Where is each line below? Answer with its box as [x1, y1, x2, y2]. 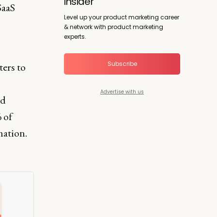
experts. [64, 32, 86, 41]
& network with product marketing [64, 22, 163, 31]
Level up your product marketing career [64, 13, 179, 21]
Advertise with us [100, 88, 144, 95]
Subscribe [107, 59, 137, 68]
